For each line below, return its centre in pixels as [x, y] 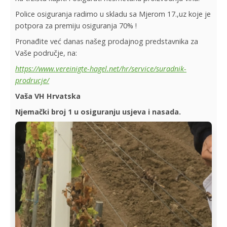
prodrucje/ [32, 80]
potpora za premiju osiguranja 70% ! [76, 26]
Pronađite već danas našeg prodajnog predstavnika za [107, 41]
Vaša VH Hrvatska [48, 96]
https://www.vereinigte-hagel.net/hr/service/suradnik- [101, 69]
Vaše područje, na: [46, 53]
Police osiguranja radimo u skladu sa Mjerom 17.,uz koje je [113, 14]
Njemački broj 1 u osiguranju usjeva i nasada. [98, 112]
